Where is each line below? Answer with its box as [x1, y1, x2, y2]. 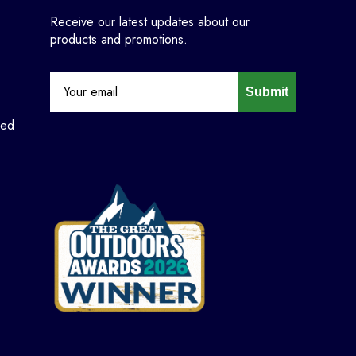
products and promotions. [49, 29, 188, 48]
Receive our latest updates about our [49, 12, 250, 31]
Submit [245, 84, 288, 99]
